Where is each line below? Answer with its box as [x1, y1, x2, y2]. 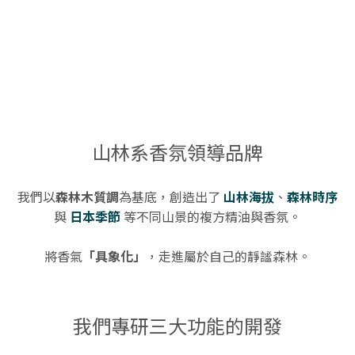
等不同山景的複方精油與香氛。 [120, 207, 301, 226]
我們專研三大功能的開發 [73, 311, 282, 339]
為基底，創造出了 [119, 187, 223, 206]
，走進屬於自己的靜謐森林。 [146, 246, 311, 265]
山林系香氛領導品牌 [92, 138, 263, 166]
